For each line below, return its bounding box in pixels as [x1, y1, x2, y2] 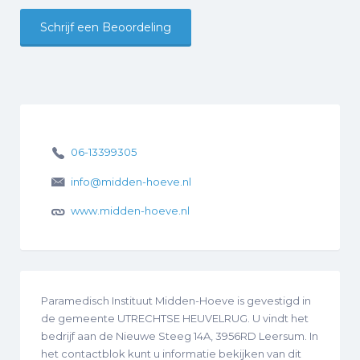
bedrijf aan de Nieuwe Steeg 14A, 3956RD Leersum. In [41, 329, 318, 342]
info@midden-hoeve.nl [70, 174, 191, 188]
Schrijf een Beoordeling [40, 20, 171, 35]
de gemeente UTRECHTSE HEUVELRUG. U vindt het [41, 311, 309, 325]
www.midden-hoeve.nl [70, 204, 190, 218]
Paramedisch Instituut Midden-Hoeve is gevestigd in [41, 293, 311, 307]
